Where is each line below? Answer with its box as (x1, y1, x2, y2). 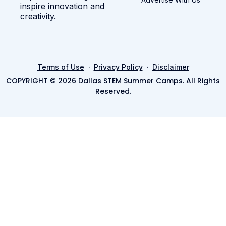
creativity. (20, 11, 56, 21)
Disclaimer (152, 62, 189, 71)
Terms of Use (37, 62, 84, 71)
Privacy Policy (93, 62, 143, 71)
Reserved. (95, 86, 131, 96)
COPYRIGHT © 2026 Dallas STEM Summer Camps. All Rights (6, 75, 220, 86)
